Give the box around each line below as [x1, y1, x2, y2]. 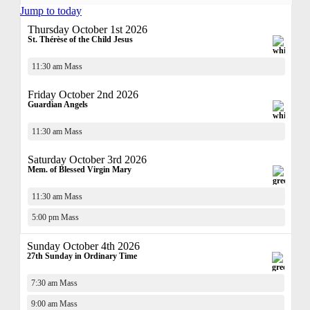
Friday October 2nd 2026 [28, 89, 138, 100]
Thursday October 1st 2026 [28, 24, 147, 35]
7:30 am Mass [31, 278, 77, 288]
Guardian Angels [28, 100, 88, 109]
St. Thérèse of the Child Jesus [28, 35, 133, 44]
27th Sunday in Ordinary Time [27, 251, 137, 261]
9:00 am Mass [31, 299, 77, 309]
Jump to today [20, 5, 82, 17]
